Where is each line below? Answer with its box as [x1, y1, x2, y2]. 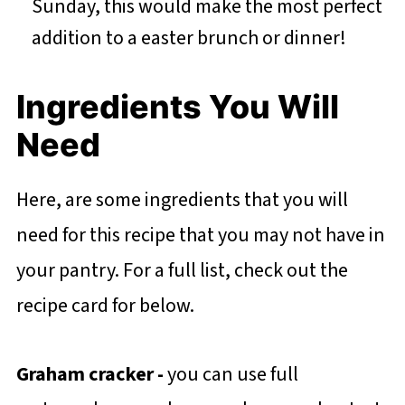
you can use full [166, 360, 298, 389]
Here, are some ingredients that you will [15, 185, 348, 214]
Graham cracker [15, 360, 157, 389]
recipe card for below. [15, 291, 198, 320]
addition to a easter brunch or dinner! [31, 24, 350, 52]
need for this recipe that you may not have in [15, 221, 385, 250]
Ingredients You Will [15, 87, 339, 127]
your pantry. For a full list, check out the [15, 256, 348, 285]
